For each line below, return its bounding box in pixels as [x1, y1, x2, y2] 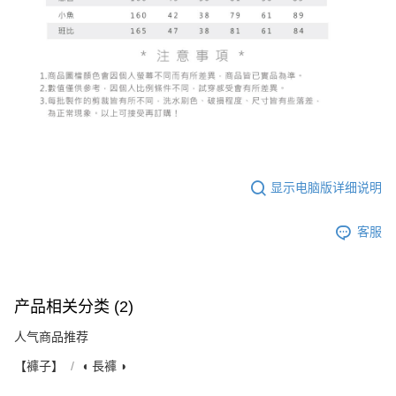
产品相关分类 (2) [14, 297, 133, 316]
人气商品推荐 [14, 329, 88, 344]
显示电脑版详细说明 [270, 180, 382, 195]
